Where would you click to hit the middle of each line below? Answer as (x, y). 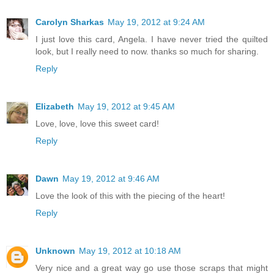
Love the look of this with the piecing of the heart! (130, 195)
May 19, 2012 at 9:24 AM (156, 22)
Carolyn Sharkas (70, 22)
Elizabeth (55, 106)
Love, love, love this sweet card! (97, 123)
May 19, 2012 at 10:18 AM (130, 250)
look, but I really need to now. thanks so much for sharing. (147, 51)
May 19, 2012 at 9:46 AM (111, 178)
